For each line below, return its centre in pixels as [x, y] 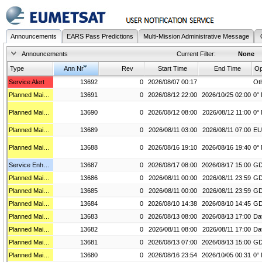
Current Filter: [196, 54]
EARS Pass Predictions [100, 36]
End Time [227, 68]
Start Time [173, 68]
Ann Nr [74, 68]
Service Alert [27, 82]
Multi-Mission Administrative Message [196, 36]
